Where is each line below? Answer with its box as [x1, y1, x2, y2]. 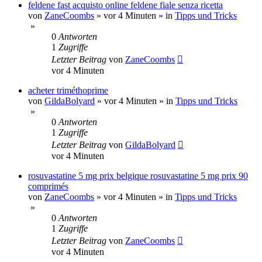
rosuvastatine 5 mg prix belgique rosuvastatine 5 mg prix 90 [28, 170, 248, 181]
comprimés [28, 181, 68, 191]
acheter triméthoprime [28, 85, 108, 95]
